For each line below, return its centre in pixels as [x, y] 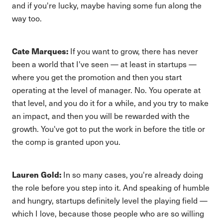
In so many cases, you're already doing [132, 174]
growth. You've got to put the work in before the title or [109, 129]
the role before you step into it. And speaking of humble [111, 187]
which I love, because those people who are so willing [108, 213]
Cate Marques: [40, 51]
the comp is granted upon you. [66, 142]
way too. [27, 18]
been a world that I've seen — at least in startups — [104, 64]
